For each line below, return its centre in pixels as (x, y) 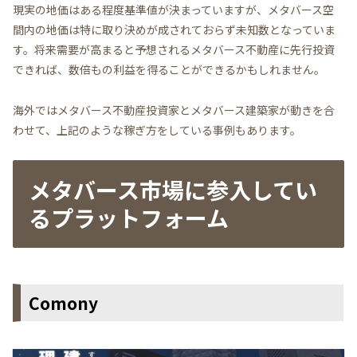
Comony (72, 303)
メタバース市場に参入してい (173, 189)
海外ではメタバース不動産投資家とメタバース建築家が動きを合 (174, 110)
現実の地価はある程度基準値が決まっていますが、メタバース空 (173, 10)
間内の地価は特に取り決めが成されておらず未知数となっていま (174, 30)
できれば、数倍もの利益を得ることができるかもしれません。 (169, 70)
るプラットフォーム (129, 217)
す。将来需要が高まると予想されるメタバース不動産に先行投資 (174, 50)
